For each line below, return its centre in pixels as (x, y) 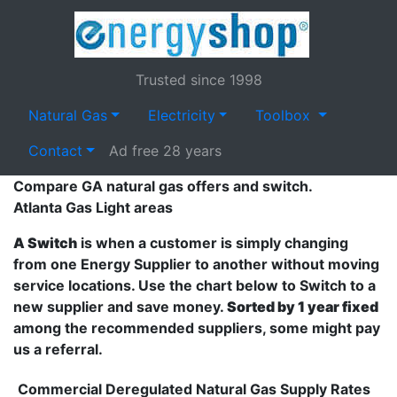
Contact (55, 151)
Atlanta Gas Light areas (93, 207)
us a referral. (58, 349)
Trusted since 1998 (198, 80)
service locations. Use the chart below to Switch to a (195, 285)
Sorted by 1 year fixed (303, 307)
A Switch (45, 243)
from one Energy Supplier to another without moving (196, 264)
